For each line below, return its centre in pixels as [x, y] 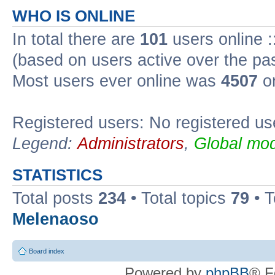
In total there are [76, 39]
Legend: [45, 144]
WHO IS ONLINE [74, 16]
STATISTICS [57, 175]
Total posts [55, 198]
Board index [47, 251]
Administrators [131, 144]
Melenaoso [56, 219]
